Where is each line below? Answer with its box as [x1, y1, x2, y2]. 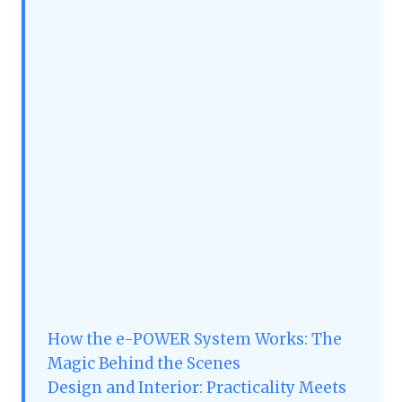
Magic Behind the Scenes [48, 354, 240, 374]
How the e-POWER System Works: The [48, 329, 342, 350]
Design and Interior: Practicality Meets [48, 378, 346, 398]
